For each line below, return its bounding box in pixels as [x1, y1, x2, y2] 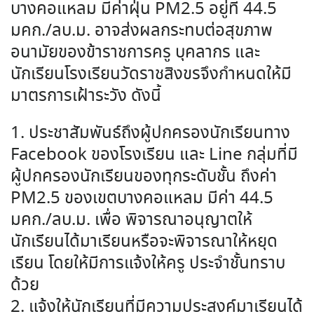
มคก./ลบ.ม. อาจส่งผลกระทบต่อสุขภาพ [11, 19, 273, 43]
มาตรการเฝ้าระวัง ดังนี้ [11, 84, 161, 109]
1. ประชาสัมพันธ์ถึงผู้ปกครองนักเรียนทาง [11, 121, 290, 146]
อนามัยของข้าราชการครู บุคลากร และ [11, 41, 260, 65]
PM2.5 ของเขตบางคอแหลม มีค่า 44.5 [11, 186, 273, 212]
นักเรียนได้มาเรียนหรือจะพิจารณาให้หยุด [11, 230, 278, 255]
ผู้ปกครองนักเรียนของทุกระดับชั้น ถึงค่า [11, 165, 277, 190]
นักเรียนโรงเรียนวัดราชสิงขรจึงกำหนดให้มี [11, 62, 292, 87]
